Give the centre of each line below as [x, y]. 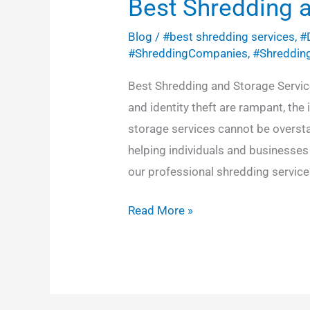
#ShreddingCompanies [188, 53]
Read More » [161, 211]
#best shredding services [229, 36]
